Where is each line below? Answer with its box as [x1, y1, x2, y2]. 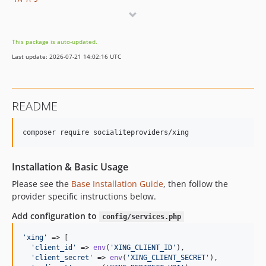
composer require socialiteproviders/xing [23, 128, 189, 137]
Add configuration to [12, 210, 99, 221]
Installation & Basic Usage [12, 160, 128, 173]
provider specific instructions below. [12, 191, 156, 202]
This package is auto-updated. [12, 37, 97, 46]
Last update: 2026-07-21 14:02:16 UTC [12, 52, 121, 61]
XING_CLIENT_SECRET [131, 254, 205, 262]
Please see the [12, 178, 71, 189]
